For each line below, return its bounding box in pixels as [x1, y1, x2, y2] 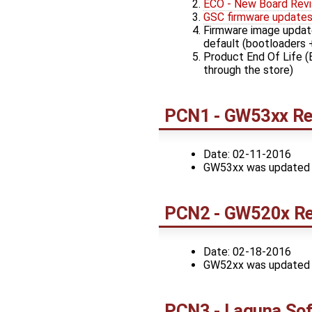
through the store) [203, 63, 293, 77]
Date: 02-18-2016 [203, 244, 291, 258]
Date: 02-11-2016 [203, 147, 291, 161]
